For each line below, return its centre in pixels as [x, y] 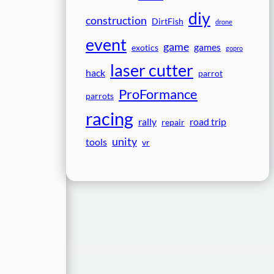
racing [109, 119]
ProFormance [158, 94]
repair [173, 123]
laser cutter [152, 71]
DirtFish [168, 22]
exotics [145, 48]
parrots [100, 96]
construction [116, 20]
